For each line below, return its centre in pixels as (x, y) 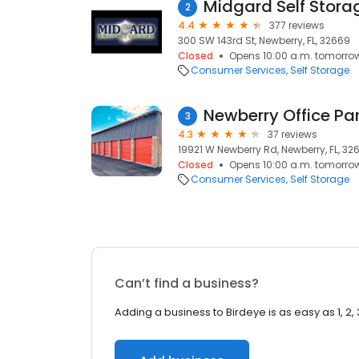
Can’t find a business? (187, 283)
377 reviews (297, 25)
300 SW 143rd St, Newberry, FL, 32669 (264, 40)
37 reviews (292, 134)
